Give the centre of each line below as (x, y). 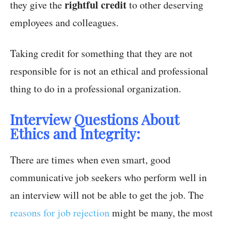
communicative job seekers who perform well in (108, 178)
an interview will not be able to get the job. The (107, 195)
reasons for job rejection (60, 213)
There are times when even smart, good (90, 160)
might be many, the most (161, 213)
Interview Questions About (95, 120)
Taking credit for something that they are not (101, 53)
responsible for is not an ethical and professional (109, 71)
